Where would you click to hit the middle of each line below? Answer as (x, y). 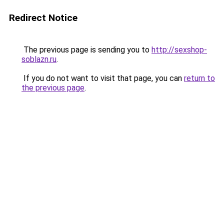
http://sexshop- (179, 50)
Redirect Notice (43, 18)
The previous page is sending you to (86, 50)
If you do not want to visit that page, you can (103, 78)
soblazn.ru (39, 59)
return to (199, 78)
